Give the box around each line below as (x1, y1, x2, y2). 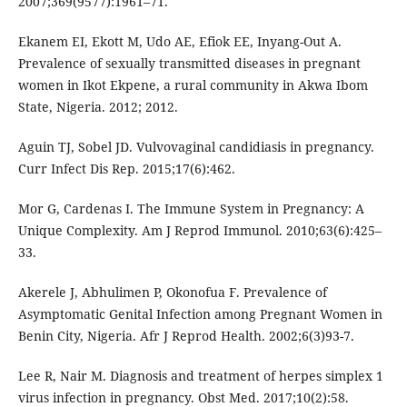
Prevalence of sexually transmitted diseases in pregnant (17, 55, 361, 73)
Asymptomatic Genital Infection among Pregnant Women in (17, 305, 382, 323)
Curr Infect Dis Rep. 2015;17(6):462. (17, 160, 235, 178)
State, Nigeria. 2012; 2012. (17, 98, 178, 116)
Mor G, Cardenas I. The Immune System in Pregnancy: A (17, 200, 364, 218)
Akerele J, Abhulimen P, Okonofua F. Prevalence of (17, 283, 327, 302)
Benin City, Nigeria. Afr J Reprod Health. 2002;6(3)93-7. (17, 327, 354, 345)
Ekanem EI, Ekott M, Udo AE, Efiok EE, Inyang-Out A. (17, 33, 342, 51)
